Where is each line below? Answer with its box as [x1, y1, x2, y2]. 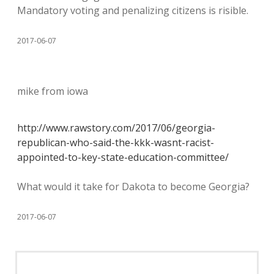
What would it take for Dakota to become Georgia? [17, 180, 250, 193]
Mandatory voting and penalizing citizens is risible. [17, 4, 248, 17]
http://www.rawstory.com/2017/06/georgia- [17, 121, 215, 135]
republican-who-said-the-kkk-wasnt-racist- [17, 136, 214, 149]
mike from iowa [17, 84, 88, 98]
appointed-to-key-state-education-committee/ [17, 150, 229, 164]
